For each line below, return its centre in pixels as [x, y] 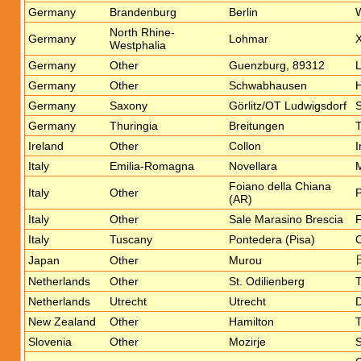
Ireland [46, 146]
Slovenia [50, 342]
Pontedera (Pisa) [272, 239]
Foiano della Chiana [280, 186]
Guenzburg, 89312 [277, 65]
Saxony [129, 106]
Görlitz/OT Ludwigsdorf [288, 106]
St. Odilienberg [267, 281]
